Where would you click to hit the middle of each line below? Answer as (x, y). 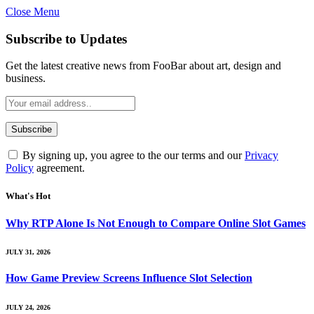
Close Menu (33, 12)
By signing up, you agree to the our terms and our (132, 156)
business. (26, 78)
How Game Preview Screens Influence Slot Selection (129, 278)
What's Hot (28, 196)
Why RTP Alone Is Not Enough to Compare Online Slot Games (156, 223)
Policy (20, 168)
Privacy (261, 156)
